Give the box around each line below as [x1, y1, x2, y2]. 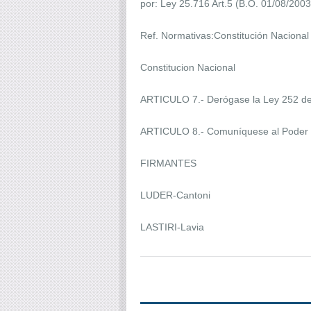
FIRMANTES [140, 157, 199, 169]
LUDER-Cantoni [140, 189, 210, 201]
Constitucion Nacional [140, 61, 238, 73]
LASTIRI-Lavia [140, 221, 204, 233]
